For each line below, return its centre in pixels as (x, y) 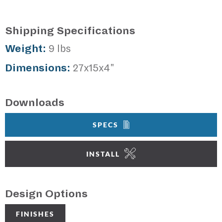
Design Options (46, 194)
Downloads (35, 102)
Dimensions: (38, 68)
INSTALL (103, 154)
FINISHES (35, 214)
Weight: (26, 49)
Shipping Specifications (70, 31)
